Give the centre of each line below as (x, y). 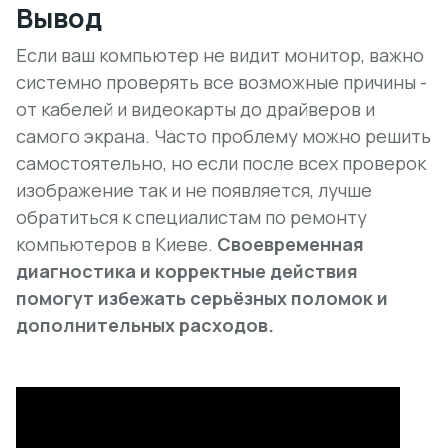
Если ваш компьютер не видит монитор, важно (220, 55)
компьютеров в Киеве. (116, 244)
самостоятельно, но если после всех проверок (221, 163)
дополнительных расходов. (145, 325)
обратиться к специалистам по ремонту (191, 217)
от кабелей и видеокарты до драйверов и (195, 109)
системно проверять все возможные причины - (221, 82)
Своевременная (290, 244)
